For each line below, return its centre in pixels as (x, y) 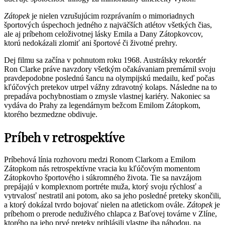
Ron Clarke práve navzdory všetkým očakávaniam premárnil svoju (110, 69)
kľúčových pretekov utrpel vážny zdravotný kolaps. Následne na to (110, 87)
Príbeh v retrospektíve (64, 137)
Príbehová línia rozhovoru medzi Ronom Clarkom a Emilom (100, 160)
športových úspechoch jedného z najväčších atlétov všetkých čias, (108, 25)
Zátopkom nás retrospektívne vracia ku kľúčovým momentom (102, 169)
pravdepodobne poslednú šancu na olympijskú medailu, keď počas (109, 78)
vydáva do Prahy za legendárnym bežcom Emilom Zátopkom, (102, 105)
